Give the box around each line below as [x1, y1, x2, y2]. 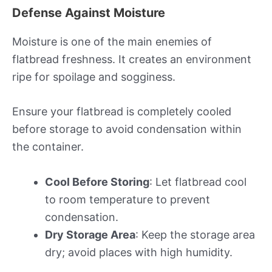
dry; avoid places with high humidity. [45, 246, 233, 259]
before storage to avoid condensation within [12, 123, 242, 136]
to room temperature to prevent [45, 193, 210, 206]
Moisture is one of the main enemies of [12, 35, 212, 48]
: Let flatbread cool [149, 175, 246, 189]
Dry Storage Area [45, 228, 135, 242]
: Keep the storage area [135, 228, 255, 242]
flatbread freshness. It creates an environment [12, 52, 251, 66]
